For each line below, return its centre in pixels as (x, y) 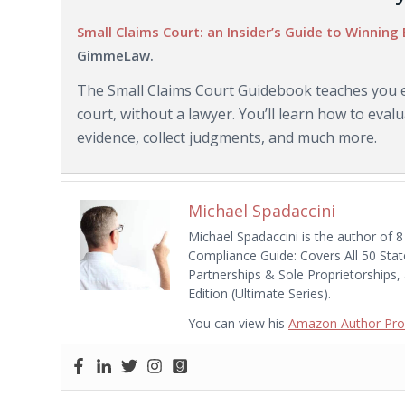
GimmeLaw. (115, 55)
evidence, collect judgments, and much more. (227, 138)
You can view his (238, 323)
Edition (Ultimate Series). (259, 293)
